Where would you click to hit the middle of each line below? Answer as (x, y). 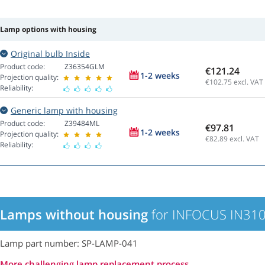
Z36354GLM (85, 67)
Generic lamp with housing (64, 111)
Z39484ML (82, 124)
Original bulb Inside (50, 54)
